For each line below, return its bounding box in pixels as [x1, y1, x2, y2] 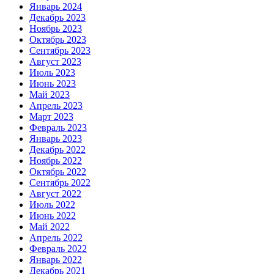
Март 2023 [29, 111, 73, 122]
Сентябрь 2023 [29, 45, 91, 56]
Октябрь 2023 [29, 34, 86, 45]
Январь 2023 [29, 133, 82, 144]
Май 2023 [29, 89, 70, 100]
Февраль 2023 [29, 122, 87, 133]
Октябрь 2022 [29, 166, 86, 177]
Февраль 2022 [29, 243, 87, 254]
